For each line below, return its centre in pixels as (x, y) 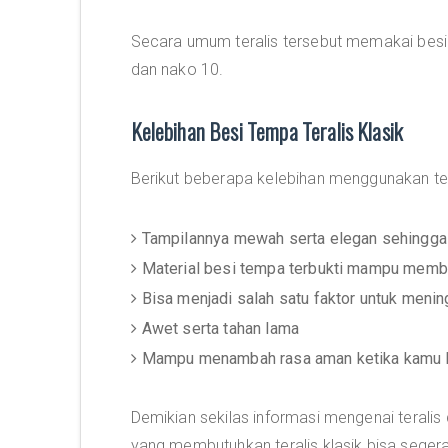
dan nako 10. (177, 69)
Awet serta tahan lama (220, 328)
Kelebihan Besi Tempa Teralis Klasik (267, 131)
